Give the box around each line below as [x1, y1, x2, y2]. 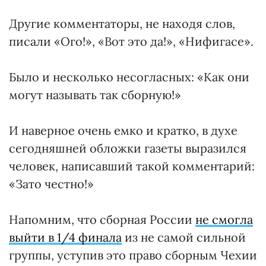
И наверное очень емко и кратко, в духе [9, 123, 237, 138]
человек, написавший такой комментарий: [9, 159, 255, 173]
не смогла [195, 212, 253, 227]
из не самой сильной [122, 230, 246, 245]
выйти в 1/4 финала [9, 230, 122, 245]
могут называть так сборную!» [9, 87, 181, 102]
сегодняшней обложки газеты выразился [9, 141, 246, 156]
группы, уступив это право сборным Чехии [9, 248, 257, 262]
